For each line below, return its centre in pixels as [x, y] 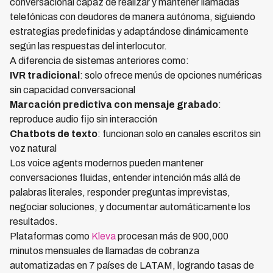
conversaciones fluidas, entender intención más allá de [125, 178]
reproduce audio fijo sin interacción [83, 119]
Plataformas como [51, 236]
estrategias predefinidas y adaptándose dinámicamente [129, 31]
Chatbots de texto [54, 134]
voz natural [33, 148]
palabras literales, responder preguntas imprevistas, [120, 192]
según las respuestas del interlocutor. [88, 46]
